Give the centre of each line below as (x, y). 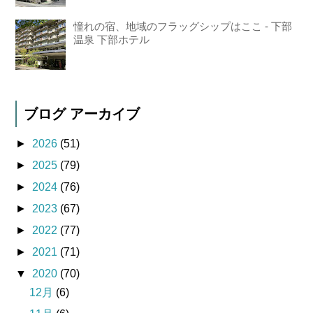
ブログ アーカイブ (82, 114)
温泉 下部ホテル (112, 39)
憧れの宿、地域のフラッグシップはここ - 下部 (183, 26)
